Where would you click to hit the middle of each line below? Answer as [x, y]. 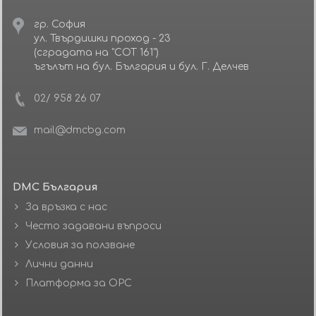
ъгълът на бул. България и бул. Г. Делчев [141, 67]
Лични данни [59, 264]
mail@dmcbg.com [80, 130]
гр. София [60, 24]
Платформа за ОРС [79, 283]
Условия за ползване [80, 245]
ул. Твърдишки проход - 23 [102, 38]
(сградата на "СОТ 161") [96, 53]
